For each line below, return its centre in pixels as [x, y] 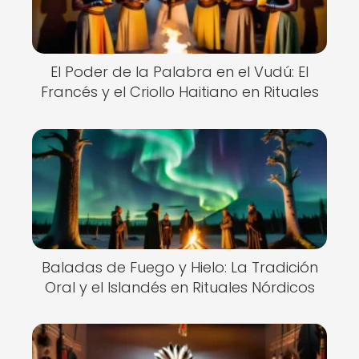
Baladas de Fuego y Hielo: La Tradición [179, 267]
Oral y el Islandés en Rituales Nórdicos [179, 287]
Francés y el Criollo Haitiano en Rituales [179, 92]
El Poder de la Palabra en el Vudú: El [179, 72]
